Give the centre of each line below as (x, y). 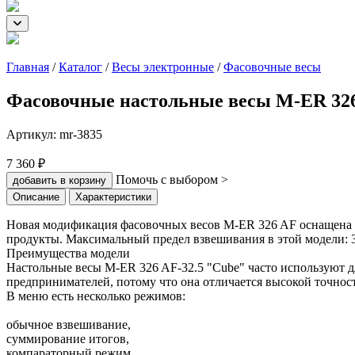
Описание (36, 197)
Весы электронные (163, 67)
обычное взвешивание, (69, 324)
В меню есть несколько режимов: (96, 296)
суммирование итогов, (68, 338)
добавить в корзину (59, 180)
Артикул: (33, 134)
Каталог (80, 67)
